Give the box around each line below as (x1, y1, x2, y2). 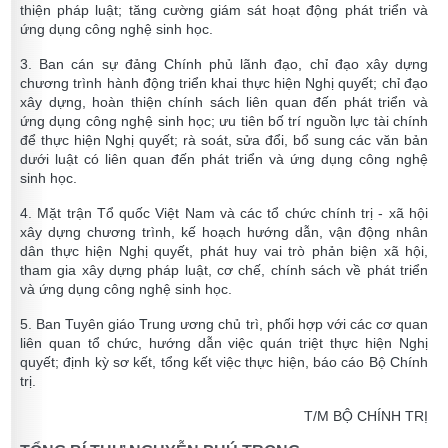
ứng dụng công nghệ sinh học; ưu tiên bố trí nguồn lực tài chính (20, 113, 428, 130)
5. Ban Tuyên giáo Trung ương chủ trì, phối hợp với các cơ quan (20, 316, 428, 333)
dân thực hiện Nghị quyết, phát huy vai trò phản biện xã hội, (20, 243, 428, 260)
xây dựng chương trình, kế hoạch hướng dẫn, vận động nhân (20, 224, 428, 241)
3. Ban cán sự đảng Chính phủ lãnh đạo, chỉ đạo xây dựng (20, 56, 428, 73)
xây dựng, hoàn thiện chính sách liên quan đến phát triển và (20, 94, 428, 111)
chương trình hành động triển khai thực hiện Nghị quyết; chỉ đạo (20, 75, 428, 92)
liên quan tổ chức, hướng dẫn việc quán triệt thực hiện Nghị (20, 335, 428, 352)
